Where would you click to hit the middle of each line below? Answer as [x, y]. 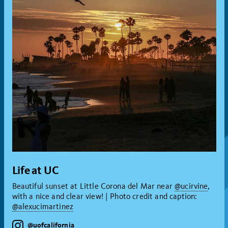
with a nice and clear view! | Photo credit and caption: [105, 196]
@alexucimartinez [43, 206]
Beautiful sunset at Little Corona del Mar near [93, 186]
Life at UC [35, 170]
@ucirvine [191, 186]
